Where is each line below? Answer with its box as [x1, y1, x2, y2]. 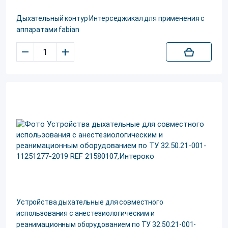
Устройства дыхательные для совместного [16, 198, 163, 206]
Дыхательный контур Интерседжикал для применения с [16, 14, 205, 22]
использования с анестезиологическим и [16, 209, 155, 217]
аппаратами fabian [16, 25, 79, 34]
